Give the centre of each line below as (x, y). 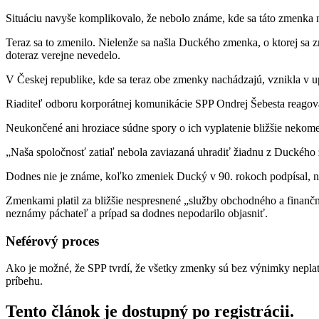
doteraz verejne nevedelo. (63, 55)
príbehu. (24, 281)
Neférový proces (52, 241)
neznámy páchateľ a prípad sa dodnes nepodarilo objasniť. (137, 213)
